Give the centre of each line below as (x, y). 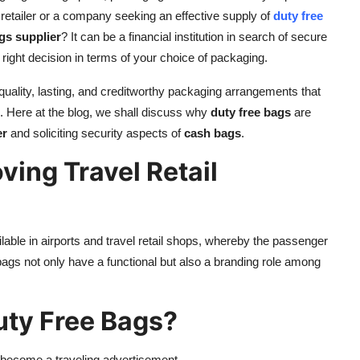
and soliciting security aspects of (96, 133)
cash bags (213, 133)
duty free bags (251, 112)
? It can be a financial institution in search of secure (194, 36)
